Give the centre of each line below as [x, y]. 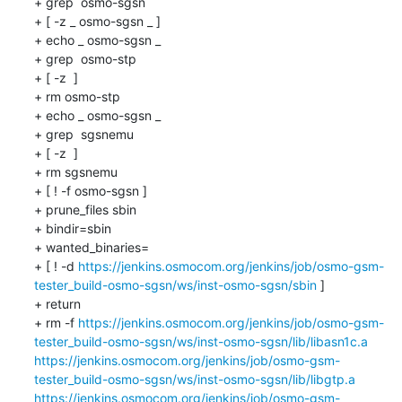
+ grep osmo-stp [87, 58]
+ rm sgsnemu [75, 171]
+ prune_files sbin [87, 209]
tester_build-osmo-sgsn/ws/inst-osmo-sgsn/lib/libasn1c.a [201, 341]
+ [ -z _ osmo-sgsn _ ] [97, 21]
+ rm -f [56, 322]
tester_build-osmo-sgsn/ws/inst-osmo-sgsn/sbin [175, 284]
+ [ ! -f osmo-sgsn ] [90, 190]
